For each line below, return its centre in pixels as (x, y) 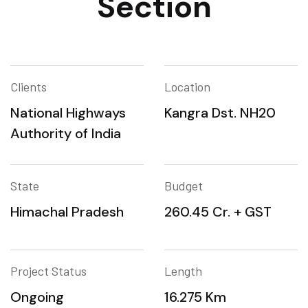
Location (187, 87)
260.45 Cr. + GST (218, 212)
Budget (184, 186)
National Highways (68, 113)
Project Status (48, 271)
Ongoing (37, 297)
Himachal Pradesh (67, 212)
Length (183, 271)
